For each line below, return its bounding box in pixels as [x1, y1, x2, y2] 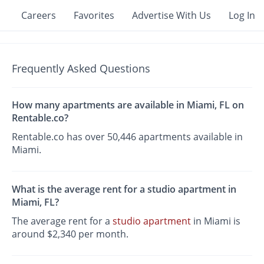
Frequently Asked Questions [12, 61, 151, 75]
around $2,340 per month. [12, 227, 129, 240]
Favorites [74, 9, 114, 22]
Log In [229, 9, 255, 22]
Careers [21, 9, 56, 22]
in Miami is [191, 214, 241, 227]
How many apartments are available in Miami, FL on [12, 98, 245, 112]
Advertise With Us [132, 9, 211, 22]
